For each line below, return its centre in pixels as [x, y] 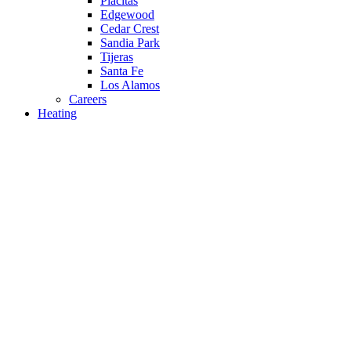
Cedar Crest [130, 29]
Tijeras [117, 57]
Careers [88, 100]
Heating [57, 114]
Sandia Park [130, 43]
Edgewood [127, 15]
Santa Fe [122, 71]
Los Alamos [130, 85]
